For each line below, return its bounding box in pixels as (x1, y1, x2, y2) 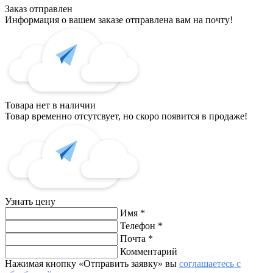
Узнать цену (5, 196, 55, 207)
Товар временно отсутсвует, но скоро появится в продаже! (5, 110, 247, 121)
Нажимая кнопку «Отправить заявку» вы (5, 258, 179, 269)
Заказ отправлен (5, 3, 73, 14)
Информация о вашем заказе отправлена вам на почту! (5, 14, 233, 25)
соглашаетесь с (179, 258, 241, 269)
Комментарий (120, 246, 177, 257)
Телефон (120, 220, 158, 231)
